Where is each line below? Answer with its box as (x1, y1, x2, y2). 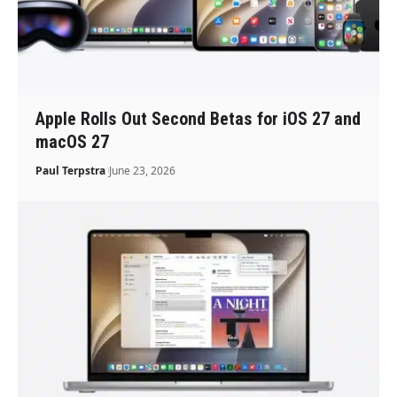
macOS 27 (35, 130, 110, 152)
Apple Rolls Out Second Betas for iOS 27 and (35, 107, 362, 129)
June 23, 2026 (109, 162, 176, 178)
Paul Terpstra (35, 162, 106, 178)
